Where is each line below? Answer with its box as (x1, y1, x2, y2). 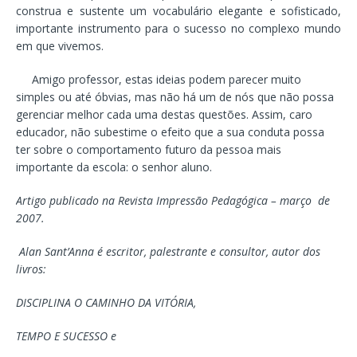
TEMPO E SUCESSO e (16, 328, 116, 343)
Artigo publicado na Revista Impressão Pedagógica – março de (16, 192, 330, 208)
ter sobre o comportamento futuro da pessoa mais (16, 141, 281, 157)
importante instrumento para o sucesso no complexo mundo (16, 20, 341, 36)
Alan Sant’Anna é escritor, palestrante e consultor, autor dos (19, 243, 320, 259)
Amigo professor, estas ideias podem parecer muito (16, 71, 301, 87)
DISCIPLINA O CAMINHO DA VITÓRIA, (16, 294, 196, 310)
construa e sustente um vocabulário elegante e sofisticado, (16, 2, 341, 18)
